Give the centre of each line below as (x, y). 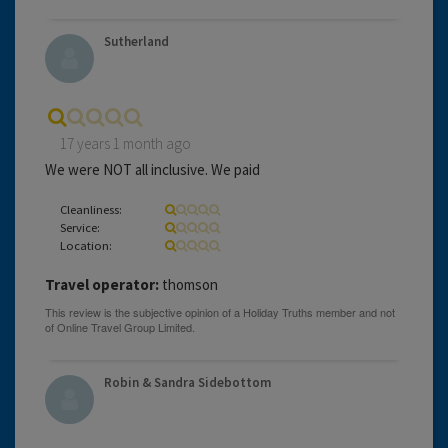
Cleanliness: (91, 208)
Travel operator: (102, 284)
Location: (86, 244)
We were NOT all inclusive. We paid (152, 169)
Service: (80, 226)
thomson (188, 284)
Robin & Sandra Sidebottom (187, 382)
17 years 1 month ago (125, 143)
